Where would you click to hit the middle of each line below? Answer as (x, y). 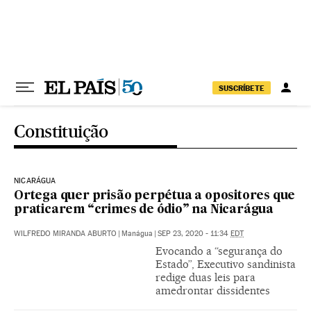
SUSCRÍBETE (242, 88)
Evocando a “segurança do (219, 251)
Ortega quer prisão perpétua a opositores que (155, 196)
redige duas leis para (205, 277)
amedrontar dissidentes (213, 291)
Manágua (137, 234)
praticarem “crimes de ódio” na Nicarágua (144, 210)
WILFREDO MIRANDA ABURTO (65, 234)
